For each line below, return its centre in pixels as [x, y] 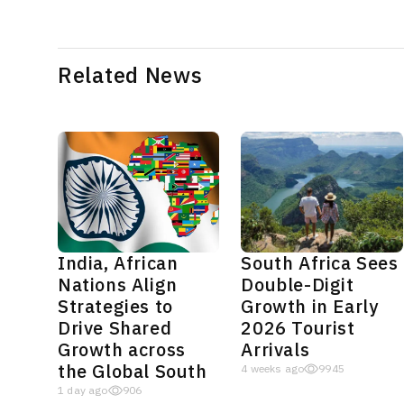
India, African [118, 264]
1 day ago [83, 391]
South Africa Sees [320, 264]
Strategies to [115, 307]
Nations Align [118, 285]
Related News [130, 75]
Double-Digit [298, 285]
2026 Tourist [298, 329]
